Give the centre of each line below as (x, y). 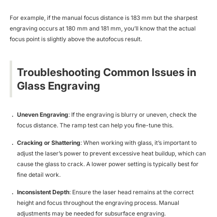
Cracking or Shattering (49, 142)
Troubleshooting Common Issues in (107, 72)
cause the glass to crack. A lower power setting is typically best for (108, 164)
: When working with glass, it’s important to (139, 142)
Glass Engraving (59, 85)
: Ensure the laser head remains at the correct (132, 192)
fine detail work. (39, 174)
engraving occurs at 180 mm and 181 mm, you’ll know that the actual (103, 28)
